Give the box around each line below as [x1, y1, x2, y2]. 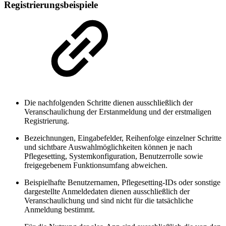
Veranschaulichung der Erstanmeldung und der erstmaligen [24, 107, 211, 116]
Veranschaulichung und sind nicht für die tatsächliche [24, 196, 193, 205]
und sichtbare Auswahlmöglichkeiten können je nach [24, 142, 192, 151]
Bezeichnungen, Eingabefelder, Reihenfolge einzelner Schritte [24, 133, 221, 142]
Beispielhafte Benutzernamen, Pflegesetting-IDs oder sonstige [24, 178, 220, 187]
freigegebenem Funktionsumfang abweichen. [24, 160, 167, 169]
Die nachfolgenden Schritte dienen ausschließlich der [24, 98, 193, 107]
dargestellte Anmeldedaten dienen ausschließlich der [24, 187, 190, 196]
